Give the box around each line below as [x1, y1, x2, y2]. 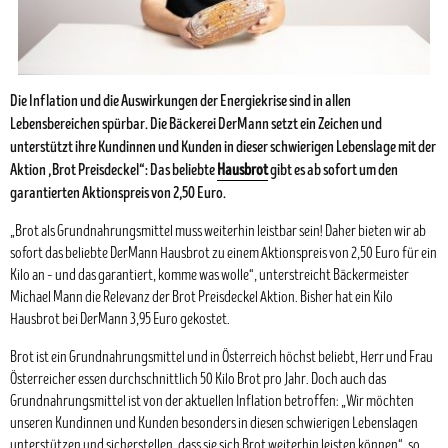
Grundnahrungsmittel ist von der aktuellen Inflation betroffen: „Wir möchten [10, 393, 414, 410]
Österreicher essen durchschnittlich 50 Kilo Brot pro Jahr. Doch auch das [10, 371, 386, 388]
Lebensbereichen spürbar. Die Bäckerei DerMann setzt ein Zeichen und [10, 113, 382, 134]
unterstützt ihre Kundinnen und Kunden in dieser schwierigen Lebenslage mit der [10, 136, 436, 157]
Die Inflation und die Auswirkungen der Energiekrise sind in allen [10, 90, 351, 111]
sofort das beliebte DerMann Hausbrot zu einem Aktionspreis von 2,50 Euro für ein [10, 245, 437, 262]
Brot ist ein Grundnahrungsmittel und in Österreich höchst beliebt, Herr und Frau [10, 349, 433, 366]
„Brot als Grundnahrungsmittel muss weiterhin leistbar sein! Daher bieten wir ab [10, 223, 426, 240]
